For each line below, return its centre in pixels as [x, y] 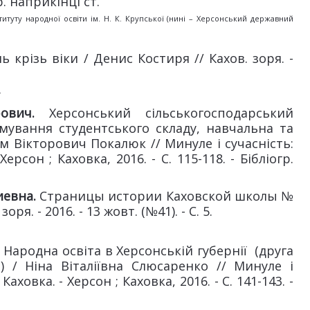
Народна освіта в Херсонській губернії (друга [149, 250]
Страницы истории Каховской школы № [166, 196]
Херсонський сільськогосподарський [171, 113]
